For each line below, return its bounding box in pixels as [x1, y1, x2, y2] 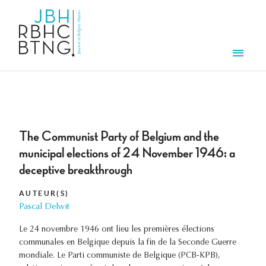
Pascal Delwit [19, 203, 69, 212]
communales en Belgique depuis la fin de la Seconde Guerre [19, 239, 236, 248]
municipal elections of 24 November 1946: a [19, 146, 235, 161]
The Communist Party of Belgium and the [19, 129, 219, 144]
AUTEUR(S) [19, 189, 69, 198]
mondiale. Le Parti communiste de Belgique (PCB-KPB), [19, 252, 220, 261]
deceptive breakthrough [19, 163, 132, 178]
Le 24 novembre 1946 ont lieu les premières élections [19, 226, 214, 235]
